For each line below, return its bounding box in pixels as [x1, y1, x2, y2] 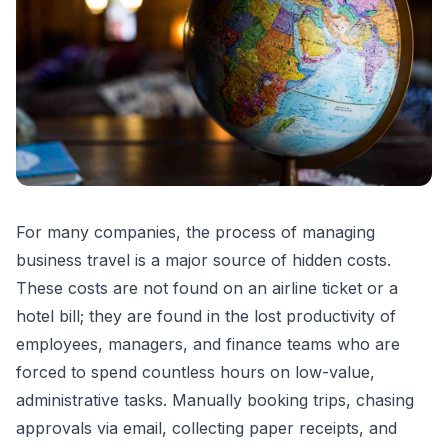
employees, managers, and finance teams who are [16, 334, 400, 355]
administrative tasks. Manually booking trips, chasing [16, 390, 414, 411]
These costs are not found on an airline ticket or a [16, 278, 398, 299]
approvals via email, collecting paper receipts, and [16, 418, 397, 439]
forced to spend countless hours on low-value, [16, 362, 375, 383]
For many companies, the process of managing [16, 222, 375, 243]
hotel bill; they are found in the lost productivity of [16, 306, 396, 327]
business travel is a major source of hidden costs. [16, 250, 391, 271]
